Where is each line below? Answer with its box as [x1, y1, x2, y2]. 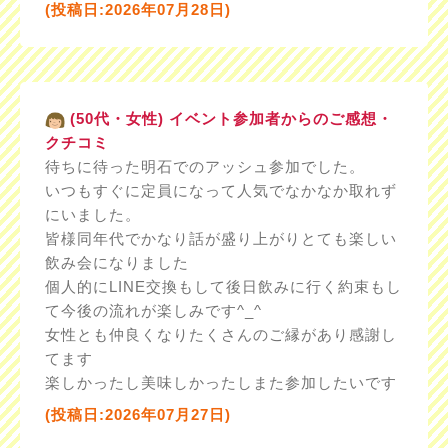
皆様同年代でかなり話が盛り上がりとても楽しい [44, 230, 397, 248]
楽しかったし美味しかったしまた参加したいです [44, 374, 397, 392]
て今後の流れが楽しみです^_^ [44, 302, 262, 320]
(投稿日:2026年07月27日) [44, 406, 231, 424]
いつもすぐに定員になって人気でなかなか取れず [44, 182, 397, 200]
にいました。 [44, 206, 141, 224]
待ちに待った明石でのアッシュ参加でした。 [44, 158, 365, 176]
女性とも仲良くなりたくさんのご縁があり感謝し [44, 326, 397, 344]
